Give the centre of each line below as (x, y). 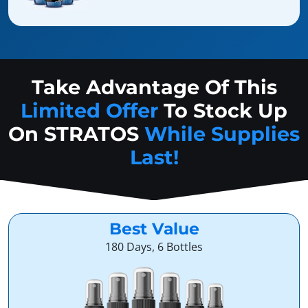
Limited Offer (89, 111)
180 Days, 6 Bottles (154, 247)
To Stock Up (223, 111)
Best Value (154, 229)
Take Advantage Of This (154, 87)
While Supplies (222, 134)
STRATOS (94, 134)
